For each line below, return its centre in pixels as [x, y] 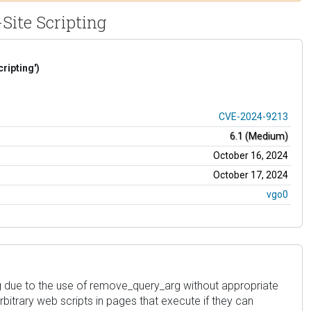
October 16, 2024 [251, 155]
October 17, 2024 [251, 175]
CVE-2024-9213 [253, 116]
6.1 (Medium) [259, 136]
